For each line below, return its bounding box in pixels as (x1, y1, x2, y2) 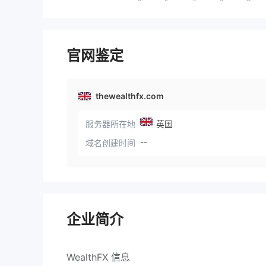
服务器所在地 (85, 119, 135, 129)
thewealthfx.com (96, 91, 164, 101)
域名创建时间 (85, 138, 135, 148)
